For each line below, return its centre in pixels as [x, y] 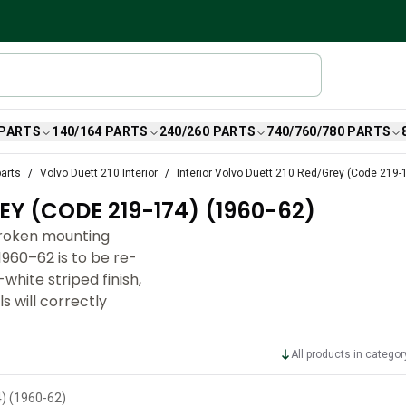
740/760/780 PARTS [329, 131]
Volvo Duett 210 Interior [99, 173]
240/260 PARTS [208, 131]
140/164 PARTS [100, 131]
